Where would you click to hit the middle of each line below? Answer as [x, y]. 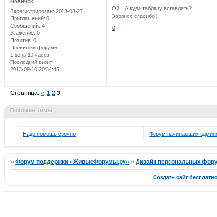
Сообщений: [25, 25]
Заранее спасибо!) [135, 16]
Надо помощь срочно [49, 134]
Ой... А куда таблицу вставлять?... [154, 8]
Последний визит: [32, 62]
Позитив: [21, 40]
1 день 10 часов [30, 54]
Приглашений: [27, 18]
